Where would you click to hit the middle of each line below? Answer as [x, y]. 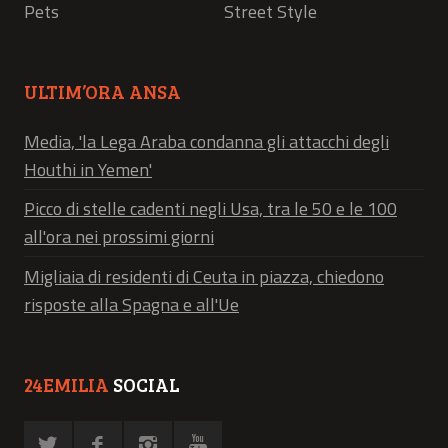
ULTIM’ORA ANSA [102, 91]
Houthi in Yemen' [88, 169]
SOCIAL [144, 385]
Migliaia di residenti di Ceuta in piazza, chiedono [204, 277]
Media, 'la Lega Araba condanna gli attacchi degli [206, 141]
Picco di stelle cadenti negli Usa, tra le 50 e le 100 [210, 209]
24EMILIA [66, 385]
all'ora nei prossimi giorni [119, 237]
